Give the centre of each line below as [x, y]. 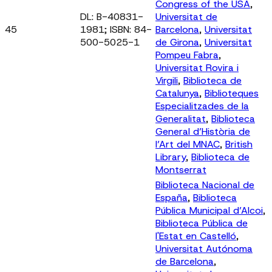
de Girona [177, 42]
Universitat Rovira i [197, 67]
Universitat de [186, 16]
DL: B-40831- [112, 16]
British [239, 144]
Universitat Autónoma [204, 248]
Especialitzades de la [202, 106]
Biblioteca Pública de [202, 223]
